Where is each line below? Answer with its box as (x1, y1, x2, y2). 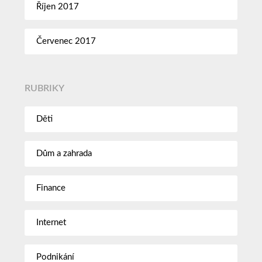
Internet (36, 218, 67, 227)
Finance (36, 183, 66, 192)
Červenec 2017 (36, 36, 96, 46)
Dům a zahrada (36, 149, 92, 158)
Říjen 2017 (36, 2, 80, 11)
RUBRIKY (25, 84, 65, 94)
